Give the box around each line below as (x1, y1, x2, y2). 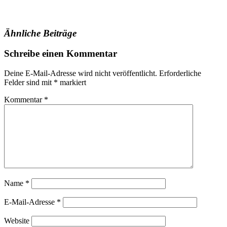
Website (4, 216, 29, 225)
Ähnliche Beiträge (4, 27, 77, 39)
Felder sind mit (4, 78, 54, 87)
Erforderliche (159, 68, 201, 78)
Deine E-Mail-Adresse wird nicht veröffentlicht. (4, 68, 157, 78)
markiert (58, 78, 86, 87)
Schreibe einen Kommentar (4, 48, 117, 59)
